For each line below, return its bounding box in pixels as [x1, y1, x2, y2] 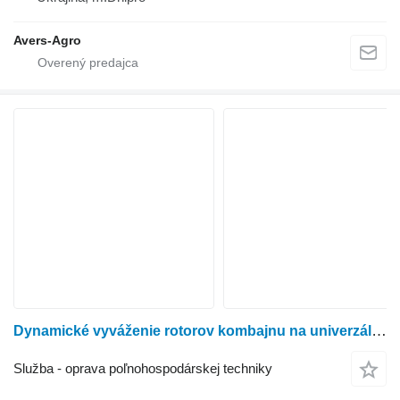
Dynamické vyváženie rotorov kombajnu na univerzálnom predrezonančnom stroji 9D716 [371, 322, 387, 340]
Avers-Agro [13, 33, 81, 48]
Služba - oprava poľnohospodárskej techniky [13, 360, 272, 376]
